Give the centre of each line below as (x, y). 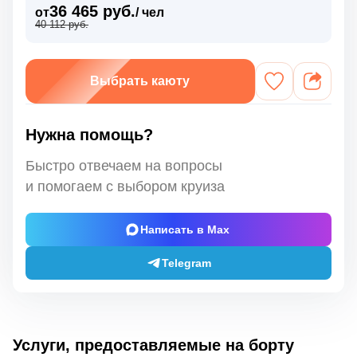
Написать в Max (184, 229)
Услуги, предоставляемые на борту (153, 345)
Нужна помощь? (89, 134)
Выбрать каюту (140, 80)
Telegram (186, 263)
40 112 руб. (62, 24)
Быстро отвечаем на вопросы (124, 165)
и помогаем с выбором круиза (125, 186)
